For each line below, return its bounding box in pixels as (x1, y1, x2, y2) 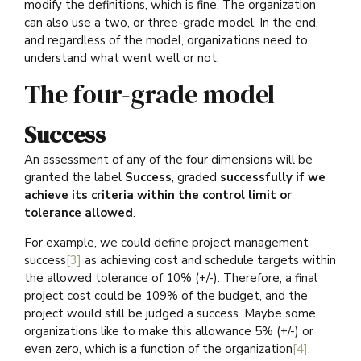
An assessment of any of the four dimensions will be (24, 151, 313, 168)
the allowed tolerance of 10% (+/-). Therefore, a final (24, 270, 317, 287)
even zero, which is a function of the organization (24, 341, 293, 358)
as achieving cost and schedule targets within (81, 252, 336, 269)
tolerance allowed (24, 205, 133, 222)
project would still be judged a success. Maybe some (24, 305, 316, 322)
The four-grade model (24, 77, 275, 113)
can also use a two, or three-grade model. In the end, (24, 15, 318, 31)
